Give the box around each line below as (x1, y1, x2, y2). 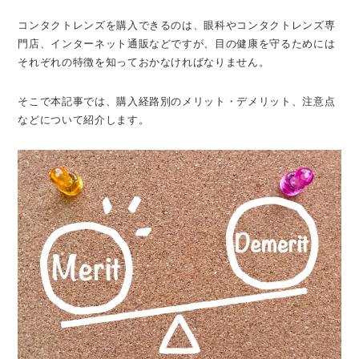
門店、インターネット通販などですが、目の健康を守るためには (18, 37, 336, 50)
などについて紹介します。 (18, 113, 150, 126)
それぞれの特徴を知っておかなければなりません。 (18, 55, 270, 68)
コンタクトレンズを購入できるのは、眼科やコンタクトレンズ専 (18, 18, 336, 31)
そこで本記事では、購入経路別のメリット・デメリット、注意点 (18, 95, 336, 107)
